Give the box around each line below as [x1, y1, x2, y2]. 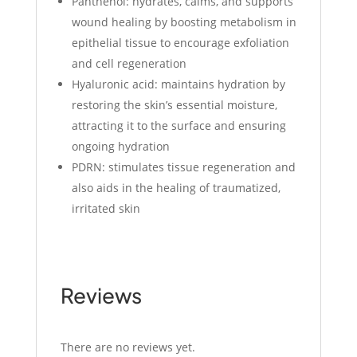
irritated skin [71, 201, 140, 217]
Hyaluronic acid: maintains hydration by [71, 76, 285, 92]
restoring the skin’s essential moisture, [71, 97, 277, 113]
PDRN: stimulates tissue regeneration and [71, 159, 296, 175]
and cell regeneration [71, 56, 186, 72]
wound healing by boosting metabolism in [71, 14, 296, 30]
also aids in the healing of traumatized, [71, 180, 280, 196]
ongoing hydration [71, 139, 170, 155]
